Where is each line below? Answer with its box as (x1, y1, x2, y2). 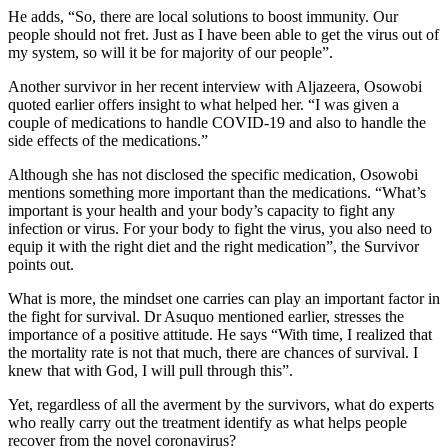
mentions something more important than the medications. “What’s (8, 183, 426, 201)
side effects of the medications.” (8, 131, 208, 149)
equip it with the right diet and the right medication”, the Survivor (8, 237, 419, 255)
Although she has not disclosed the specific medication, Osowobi (8, 165, 418, 183)
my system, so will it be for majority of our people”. (8, 43, 333, 61)
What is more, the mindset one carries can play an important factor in (8, 289, 440, 307)
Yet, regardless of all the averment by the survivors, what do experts (8, 395, 434, 413)
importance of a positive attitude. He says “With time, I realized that (8, 325, 432, 343)
